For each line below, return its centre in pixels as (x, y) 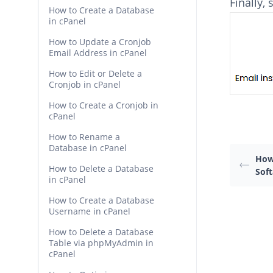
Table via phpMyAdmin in (101, 243)
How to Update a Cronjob (100, 42)
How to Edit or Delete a (95, 73)
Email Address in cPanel (98, 53)
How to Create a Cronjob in (104, 105)
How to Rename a (84, 137)
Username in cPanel (90, 211)
